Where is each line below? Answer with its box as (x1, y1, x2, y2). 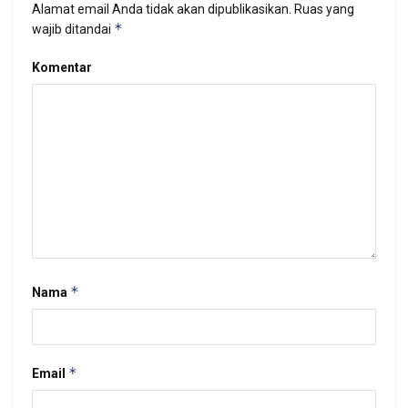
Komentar (32, 60, 92, 76)
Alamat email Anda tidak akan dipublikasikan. (32, 2, 291, 17)
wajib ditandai (32, 22, 114, 37)
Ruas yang (291, 2, 354, 17)
